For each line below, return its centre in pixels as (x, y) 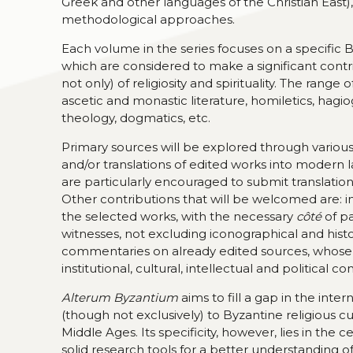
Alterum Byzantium (120, 297)
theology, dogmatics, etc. (136, 118)
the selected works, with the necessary (179, 216)
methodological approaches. (149, 19)
